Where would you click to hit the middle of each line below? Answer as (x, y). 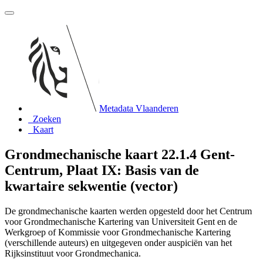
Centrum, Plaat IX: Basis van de (102, 170)
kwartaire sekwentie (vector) (91, 186)
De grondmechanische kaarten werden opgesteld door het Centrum (128, 211)
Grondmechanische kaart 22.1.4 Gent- (120, 154)
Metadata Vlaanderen (139, 108)
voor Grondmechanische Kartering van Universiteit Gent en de (121, 221)
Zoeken (47, 119)
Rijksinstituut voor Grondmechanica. (73, 253)
